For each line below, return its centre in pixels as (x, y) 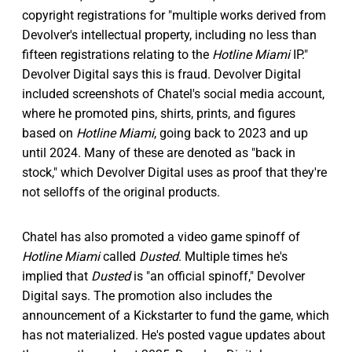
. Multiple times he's (233, 256)
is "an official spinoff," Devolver (218, 276)
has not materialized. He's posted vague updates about (174, 335)
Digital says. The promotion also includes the (147, 295)
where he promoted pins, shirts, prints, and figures (159, 113)
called (119, 256)
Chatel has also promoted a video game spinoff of (161, 236)
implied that (57, 276)
